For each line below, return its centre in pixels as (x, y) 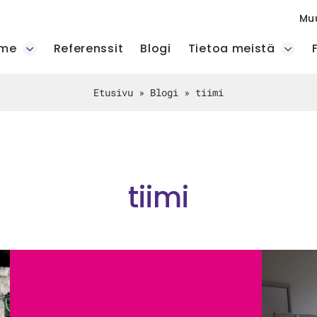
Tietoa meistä (231, 48)
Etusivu (113, 92)
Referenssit (88, 48)
